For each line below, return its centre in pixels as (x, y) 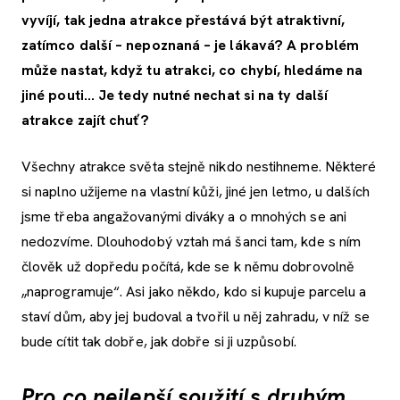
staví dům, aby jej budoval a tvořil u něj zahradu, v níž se (196, 316)
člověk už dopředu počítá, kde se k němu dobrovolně (188, 266)
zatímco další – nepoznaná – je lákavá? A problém (190, 45)
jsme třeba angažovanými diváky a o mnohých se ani (184, 216)
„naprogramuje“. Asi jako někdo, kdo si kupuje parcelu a (194, 291)
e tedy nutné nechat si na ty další (217, 95)
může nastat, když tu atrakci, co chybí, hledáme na (192, 70)
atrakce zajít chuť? (86, 120)
